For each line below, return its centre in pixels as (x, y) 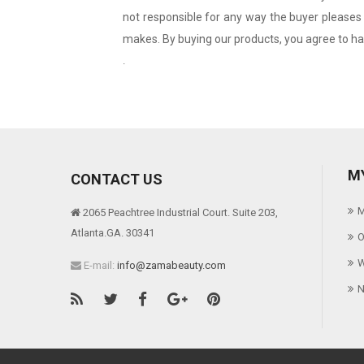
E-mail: (99, 266)
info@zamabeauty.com (171, 266)
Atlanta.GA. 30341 (113, 233)
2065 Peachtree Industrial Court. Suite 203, (180, 213)
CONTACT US (117, 180)
